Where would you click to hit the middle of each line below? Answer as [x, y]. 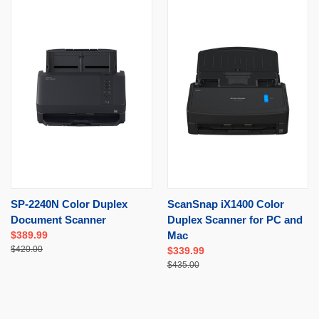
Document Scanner [58, 219]
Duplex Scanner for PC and [235, 219]
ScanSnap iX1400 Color [225, 204]
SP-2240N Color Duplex [69, 204]
